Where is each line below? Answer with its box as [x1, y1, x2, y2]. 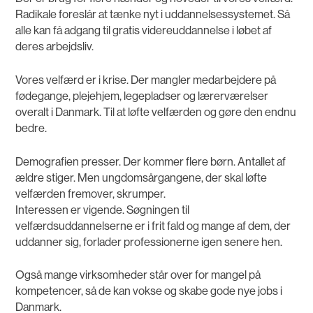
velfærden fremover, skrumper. [15, 187, 166, 201]
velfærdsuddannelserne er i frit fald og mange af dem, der [15, 219, 291, 233]
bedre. [15, 121, 48, 135]
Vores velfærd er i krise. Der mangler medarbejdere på [15, 73, 277, 87]
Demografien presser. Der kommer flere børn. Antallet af [15, 154, 286, 168]
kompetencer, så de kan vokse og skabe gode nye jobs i [15, 284, 283, 298]
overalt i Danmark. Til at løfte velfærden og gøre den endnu [15, 105, 297, 119]
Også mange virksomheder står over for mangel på [15, 268, 261, 282]
